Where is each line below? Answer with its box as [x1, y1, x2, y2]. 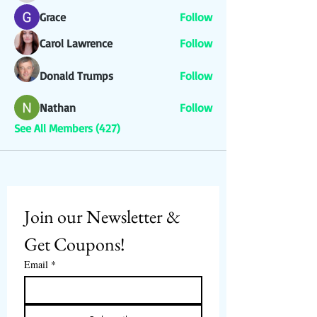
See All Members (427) [14, 121, 120, 135]
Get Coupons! [24, 232, 125, 256]
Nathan [40, 100, 76, 115]
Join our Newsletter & [24, 204, 180, 229]
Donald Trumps [40, 69, 113, 83]
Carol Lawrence [40, 36, 113, 50]
